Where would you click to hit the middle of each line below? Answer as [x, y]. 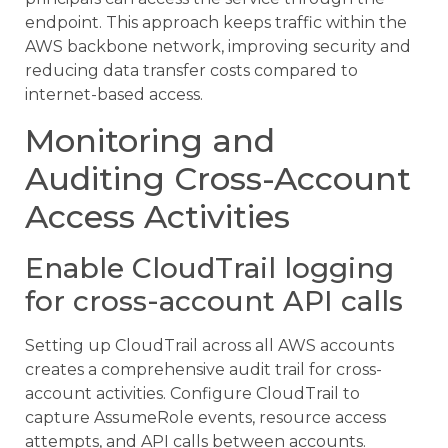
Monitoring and [150, 140]
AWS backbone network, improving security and [218, 47]
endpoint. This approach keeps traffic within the [216, 23]
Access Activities [157, 216]
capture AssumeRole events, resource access [205, 417]
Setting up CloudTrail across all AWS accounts [209, 345]
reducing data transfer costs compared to [191, 71]
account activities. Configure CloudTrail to [192, 393]
